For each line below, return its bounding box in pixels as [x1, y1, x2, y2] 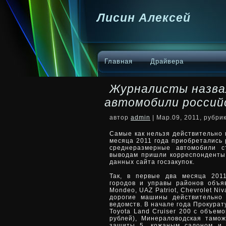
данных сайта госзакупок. [109, 158, 195, 165]
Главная [104, 58, 133, 65]
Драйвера [150, 58, 184, 65]
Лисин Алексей [97, 11, 191, 24]
